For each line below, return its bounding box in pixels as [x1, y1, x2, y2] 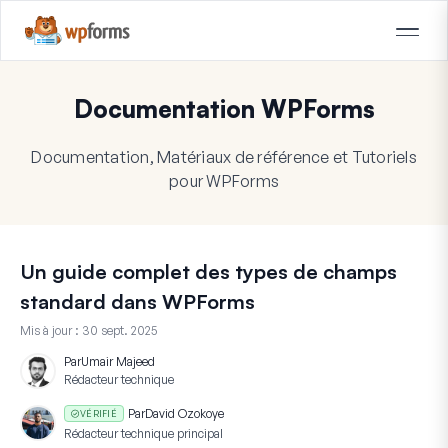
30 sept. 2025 [82, 322, 157, 338]
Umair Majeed [81, 353, 155, 369]
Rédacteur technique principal [64, 426, 223, 442]
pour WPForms [169, 170, 279, 191]
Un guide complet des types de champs [20, 258, 397, 284]
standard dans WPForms [20, 288, 255, 314]
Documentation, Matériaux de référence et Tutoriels [31, 146, 417, 167]
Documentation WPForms [73, 93, 375, 124]
